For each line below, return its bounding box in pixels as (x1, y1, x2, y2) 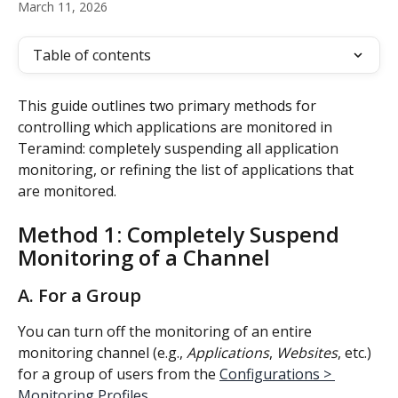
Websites (276, 343, 338, 363)
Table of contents (33, 45, 151, 65)
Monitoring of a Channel (18, 243, 270, 273)
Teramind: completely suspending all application (18, 139, 342, 158)
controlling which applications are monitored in (18, 117, 336, 137)
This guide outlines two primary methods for (18, 96, 320, 115)
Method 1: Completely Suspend (18, 219, 345, 250)
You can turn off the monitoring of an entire (18, 322, 315, 342)
